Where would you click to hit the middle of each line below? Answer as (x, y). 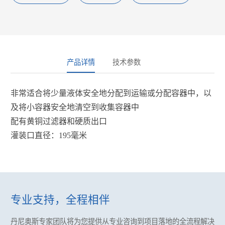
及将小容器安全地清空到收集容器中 (75, 107)
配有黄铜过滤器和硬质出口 (59, 121)
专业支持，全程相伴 (60, 200)
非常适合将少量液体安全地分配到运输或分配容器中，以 (111, 93)
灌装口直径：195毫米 (48, 135)
